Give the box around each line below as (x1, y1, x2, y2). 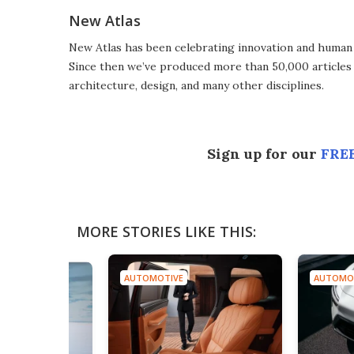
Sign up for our (207, 145, 321, 163)
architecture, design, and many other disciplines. (69, 78, 324, 92)
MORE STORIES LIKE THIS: (77, 222, 256, 241)
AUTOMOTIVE (124, 272, 183, 284)
